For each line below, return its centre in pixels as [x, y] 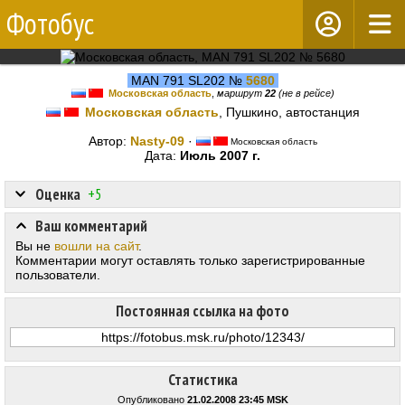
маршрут [240, 93]
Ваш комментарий [91, 226]
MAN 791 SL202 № [186, 80]
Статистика [202, 380]
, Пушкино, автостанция [289, 113]
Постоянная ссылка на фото [202, 311]
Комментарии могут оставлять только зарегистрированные [190, 261]
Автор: [109, 141]
